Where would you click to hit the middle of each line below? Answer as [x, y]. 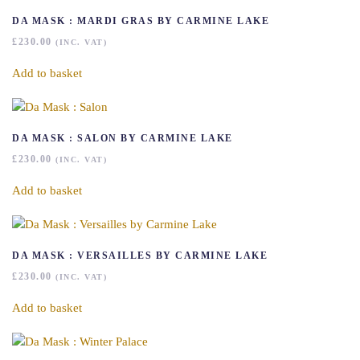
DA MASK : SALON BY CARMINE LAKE [123, 138]
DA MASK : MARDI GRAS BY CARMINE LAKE [141, 21]
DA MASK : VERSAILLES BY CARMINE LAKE [140, 256]
